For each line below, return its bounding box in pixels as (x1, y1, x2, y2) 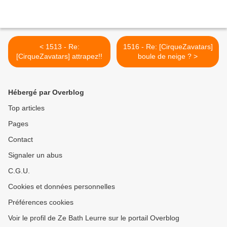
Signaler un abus (8, 151, 62, 159)
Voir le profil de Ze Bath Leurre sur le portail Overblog (8, 214, 179, 222)
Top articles (8, 104, 45, 112)
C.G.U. (8, 167, 30, 175)
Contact (8, 135, 33, 143)
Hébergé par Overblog (8, 88, 84, 96)
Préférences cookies (8, 198, 73, 206)
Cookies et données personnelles (8, 182, 115, 191)
